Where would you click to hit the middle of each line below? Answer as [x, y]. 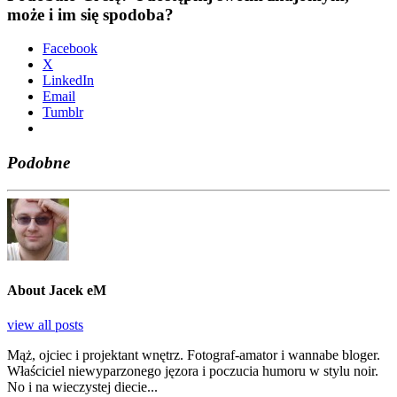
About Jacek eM [57, 291]
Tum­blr [63, 113]
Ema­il [59, 97]
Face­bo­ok [70, 49]
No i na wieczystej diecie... [82, 387]
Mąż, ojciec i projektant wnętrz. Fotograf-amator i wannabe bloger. [194, 355]
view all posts [45, 325]
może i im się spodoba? [90, 14]
